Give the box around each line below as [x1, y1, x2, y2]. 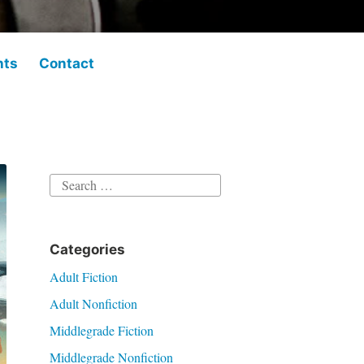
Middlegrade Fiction [49, 321, 154, 339]
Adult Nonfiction [49, 294, 137, 312]
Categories [49, 240, 125, 258]
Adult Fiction [49, 267, 118, 285]
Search [48, 173, 84, 191]
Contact [39, 54, 95, 71]
